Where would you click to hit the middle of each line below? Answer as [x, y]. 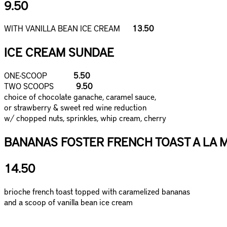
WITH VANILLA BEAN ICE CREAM [66, 28]
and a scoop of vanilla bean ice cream [68, 202]
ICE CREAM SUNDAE [59, 52]
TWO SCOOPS [38, 86]
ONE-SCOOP [38, 75]
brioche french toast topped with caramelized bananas [97, 191]
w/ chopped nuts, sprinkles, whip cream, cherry [85, 118]
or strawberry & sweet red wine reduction [75, 107]
